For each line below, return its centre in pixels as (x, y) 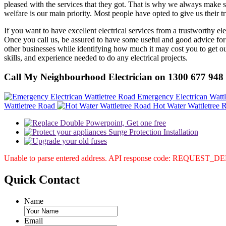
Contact (59, 179)
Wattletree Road (30, 105)
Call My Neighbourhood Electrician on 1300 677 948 (114, 77)
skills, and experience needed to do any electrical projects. (96, 58)
